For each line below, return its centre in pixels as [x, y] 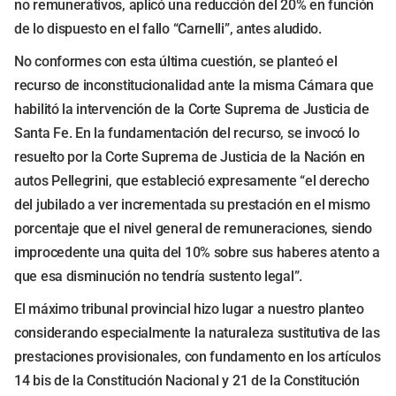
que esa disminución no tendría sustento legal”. [158, 276]
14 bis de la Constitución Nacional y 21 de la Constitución [187, 381]
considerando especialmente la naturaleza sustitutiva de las [197, 333]
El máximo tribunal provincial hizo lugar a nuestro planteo [189, 309]
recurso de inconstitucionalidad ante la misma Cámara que [194, 85]
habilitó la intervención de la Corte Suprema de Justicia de [192, 109]
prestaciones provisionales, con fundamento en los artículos [198, 357]
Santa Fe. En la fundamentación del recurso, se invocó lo [187, 133]
